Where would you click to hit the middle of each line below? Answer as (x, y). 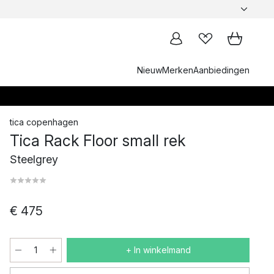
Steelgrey (34, 159)
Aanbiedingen (221, 70)
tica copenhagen (44, 122)
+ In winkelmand (158, 250)
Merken (178, 70)
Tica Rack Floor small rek (98, 141)
